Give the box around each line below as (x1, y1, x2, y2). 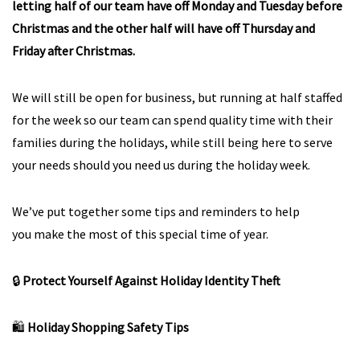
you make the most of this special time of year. (12, 226, 268, 242)
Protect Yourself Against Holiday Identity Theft (22, 272, 280, 288)
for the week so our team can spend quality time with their (12, 112, 333, 128)
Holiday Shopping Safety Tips (27, 319, 189, 335)
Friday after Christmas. (12, 43, 135, 59)
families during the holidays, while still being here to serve (12, 134, 333, 150)
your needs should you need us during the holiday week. (12, 157, 310, 173)
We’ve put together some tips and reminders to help (12, 203, 300, 219)
